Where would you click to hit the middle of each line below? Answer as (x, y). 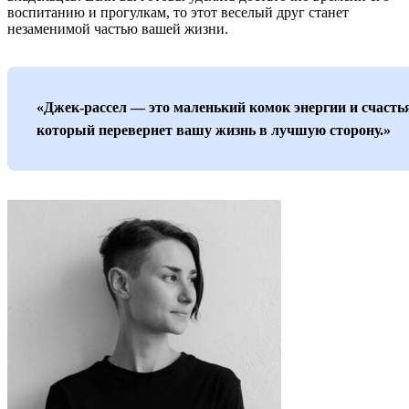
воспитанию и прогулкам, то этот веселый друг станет (178, 12)
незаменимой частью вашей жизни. (118, 29)
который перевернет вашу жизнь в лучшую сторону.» (214, 130)
